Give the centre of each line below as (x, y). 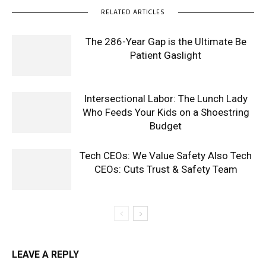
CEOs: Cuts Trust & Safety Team (166, 169)
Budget (166, 126)
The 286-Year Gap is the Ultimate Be (166, 41)
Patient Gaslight (166, 55)
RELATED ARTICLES (133, 12)
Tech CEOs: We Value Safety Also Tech (166, 155)
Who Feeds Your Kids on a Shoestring (166, 112)
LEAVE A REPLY (45, 254)
